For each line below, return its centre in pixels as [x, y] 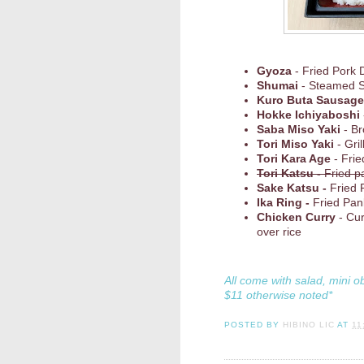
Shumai [277, 85]
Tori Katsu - [290, 173]
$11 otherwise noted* [278, 295]
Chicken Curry [298, 217]
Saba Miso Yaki [299, 129]
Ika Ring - [285, 202]
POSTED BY [254, 325]
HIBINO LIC [309, 325]
